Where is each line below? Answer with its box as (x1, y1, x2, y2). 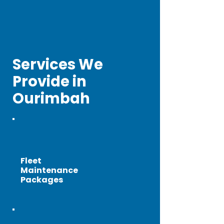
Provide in (12, 71, 86, 91)
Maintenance (20, 164, 78, 176)
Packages (20, 174, 63, 185)
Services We (12, 54, 103, 74)
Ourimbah (12, 88, 90, 108)
